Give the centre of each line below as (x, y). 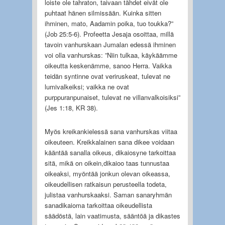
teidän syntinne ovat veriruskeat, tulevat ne (107, 76)
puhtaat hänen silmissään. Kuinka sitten (103, 13)
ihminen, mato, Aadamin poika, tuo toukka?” (109, 23)
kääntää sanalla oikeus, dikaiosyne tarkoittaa (110, 152)
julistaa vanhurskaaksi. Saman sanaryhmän (108, 194)
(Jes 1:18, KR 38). (71, 107)
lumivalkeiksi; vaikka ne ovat (87, 86)
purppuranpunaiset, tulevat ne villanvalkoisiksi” (112, 97)
